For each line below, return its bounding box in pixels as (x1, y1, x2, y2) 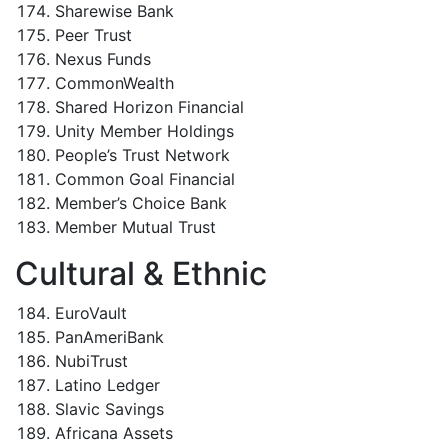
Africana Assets (55, 423, 173, 443)
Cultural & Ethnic (15, 254, 267, 293)
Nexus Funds (55, 49, 151, 69)
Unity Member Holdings (55, 121, 234, 141)
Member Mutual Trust (55, 217, 216, 237)
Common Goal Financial (55, 169, 235, 189)
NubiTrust (55, 351, 128, 371)
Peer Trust (55, 25, 132, 45)
